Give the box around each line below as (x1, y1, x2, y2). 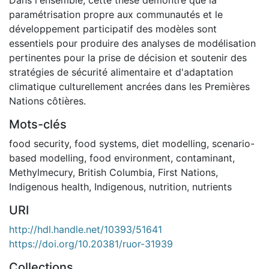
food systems (74, 137, 136, 150)
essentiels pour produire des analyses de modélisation (9, 37, 256, 49)
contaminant (176, 151, 232, 164)
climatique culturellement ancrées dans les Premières (9, 80, 250, 92)
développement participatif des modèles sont (9, 22, 217, 35)
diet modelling (142, 137, 207, 150)
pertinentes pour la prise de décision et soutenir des (9, 51, 247, 64)
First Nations (158, 166, 216, 178)
